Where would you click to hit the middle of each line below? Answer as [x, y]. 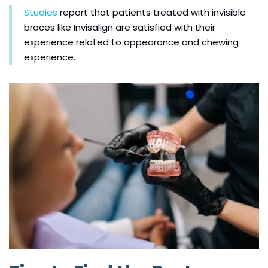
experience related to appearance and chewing [131, 42]
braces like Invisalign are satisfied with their [120, 28]
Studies [41, 13]
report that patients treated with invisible [152, 13]
